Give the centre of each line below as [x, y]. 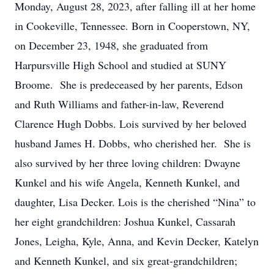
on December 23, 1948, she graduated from [111, 45]
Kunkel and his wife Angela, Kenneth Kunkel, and [127, 182]
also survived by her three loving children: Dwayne [128, 163]
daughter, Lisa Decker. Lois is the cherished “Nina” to [135, 202]
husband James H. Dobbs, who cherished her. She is [133, 143]
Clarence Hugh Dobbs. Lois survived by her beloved [131, 124]
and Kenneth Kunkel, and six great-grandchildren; [126, 261]
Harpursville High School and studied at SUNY [120, 65]
